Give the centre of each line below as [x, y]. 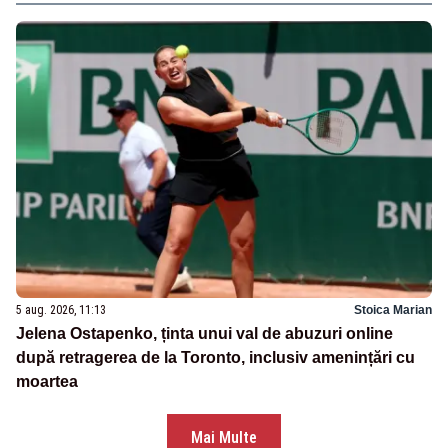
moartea [47, 382]
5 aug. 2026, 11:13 [61, 310]
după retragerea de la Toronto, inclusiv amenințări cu [215, 358]
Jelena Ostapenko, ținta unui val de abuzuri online [204, 334]
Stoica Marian [393, 310]
